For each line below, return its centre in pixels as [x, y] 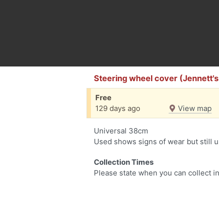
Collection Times [124, 162]
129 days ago [118, 108]
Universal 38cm [121, 131]
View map [194, 108]
